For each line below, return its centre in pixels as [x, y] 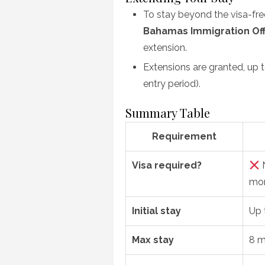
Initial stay [156, 211]
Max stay [153, 240]
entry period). [172, 84]
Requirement [184, 136]
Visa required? [167, 165]
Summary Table [168, 113]
